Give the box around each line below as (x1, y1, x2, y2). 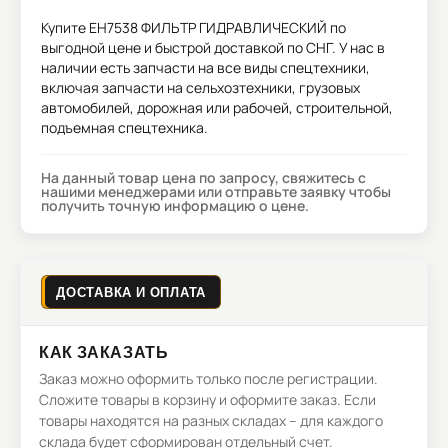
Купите (41, 18, 89, 37)
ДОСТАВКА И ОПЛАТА (56, 284, 207, 300)
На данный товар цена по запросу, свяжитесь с (41, 168, 366, 187)
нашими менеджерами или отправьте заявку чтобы (41, 182, 391, 201)
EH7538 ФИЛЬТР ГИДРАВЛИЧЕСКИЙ (89, 18, 327, 37)
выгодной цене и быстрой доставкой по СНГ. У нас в (41, 38, 385, 57)
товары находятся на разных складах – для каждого (39, 411, 383, 430)
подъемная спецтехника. (41, 118, 208, 137)
